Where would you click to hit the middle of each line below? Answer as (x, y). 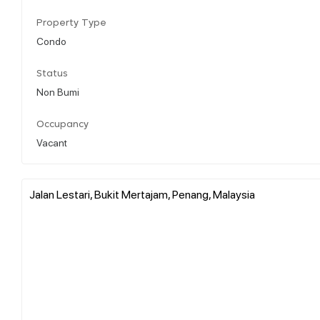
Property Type (71, 23)
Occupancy (62, 124)
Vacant (52, 142)
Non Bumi (58, 91)
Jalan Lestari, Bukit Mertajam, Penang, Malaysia (142, 194)
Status (52, 74)
